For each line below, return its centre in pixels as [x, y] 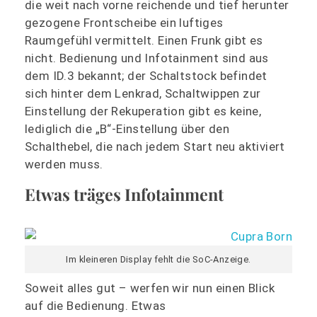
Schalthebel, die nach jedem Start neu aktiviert [155, 147]
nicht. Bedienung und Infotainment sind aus [147, 58]
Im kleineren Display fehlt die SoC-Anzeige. [158, 260]
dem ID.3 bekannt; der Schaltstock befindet [146, 76]
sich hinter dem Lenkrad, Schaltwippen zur [143, 94]
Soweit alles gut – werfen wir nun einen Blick [150, 288]
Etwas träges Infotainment [124, 195]
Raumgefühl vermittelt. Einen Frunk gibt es [144, 41]
